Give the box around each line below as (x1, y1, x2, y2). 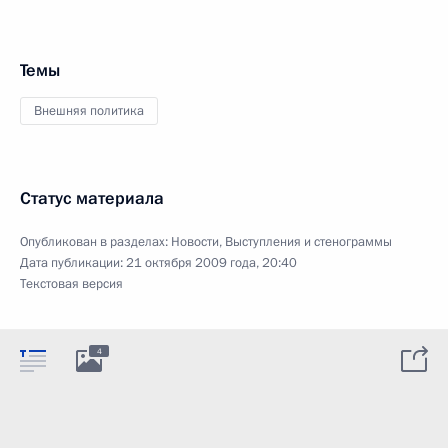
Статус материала (20, 187, 164, 210)
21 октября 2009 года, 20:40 (126, 254, 297, 272)
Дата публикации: (20, 254, 126, 272)
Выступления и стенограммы (225, 233, 392, 251)
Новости (171, 233, 219, 251)
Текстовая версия (20, 275, 123, 293)
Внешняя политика (34, 102, 144, 120)
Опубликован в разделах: (20, 233, 171, 251)
